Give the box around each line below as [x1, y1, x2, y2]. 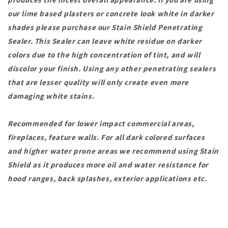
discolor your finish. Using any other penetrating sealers [8, 63, 216, 73]
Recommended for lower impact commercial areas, [8, 118, 194, 128]
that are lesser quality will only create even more [8, 77, 189, 87]
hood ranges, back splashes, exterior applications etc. [8, 173, 209, 183]
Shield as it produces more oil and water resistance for [8, 159, 209, 169]
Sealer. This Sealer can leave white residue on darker [8, 36, 202, 46]
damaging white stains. [8, 91, 96, 101]
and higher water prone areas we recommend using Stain [8, 146, 219, 156]
